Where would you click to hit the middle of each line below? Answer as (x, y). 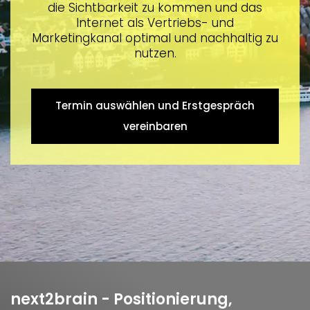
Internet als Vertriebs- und (155, 22)
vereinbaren (155, 126)
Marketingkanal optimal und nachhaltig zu (155, 38)
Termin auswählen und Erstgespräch (155, 105)
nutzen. (155, 53)
